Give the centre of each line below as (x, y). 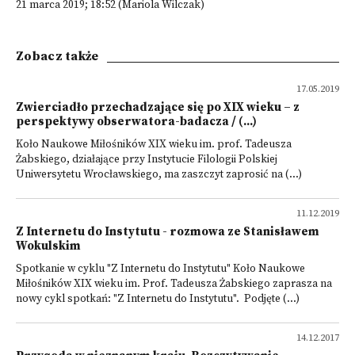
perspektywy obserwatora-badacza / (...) (136, 122)
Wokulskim (48, 246)
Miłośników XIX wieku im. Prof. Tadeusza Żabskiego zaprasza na (174, 284)
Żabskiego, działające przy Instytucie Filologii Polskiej (147, 160)
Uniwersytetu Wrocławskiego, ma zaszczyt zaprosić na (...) (159, 175)
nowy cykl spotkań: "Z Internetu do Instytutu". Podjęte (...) (158, 299)
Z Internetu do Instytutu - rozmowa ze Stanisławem (168, 232)
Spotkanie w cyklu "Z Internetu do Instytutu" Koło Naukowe (160, 269)
